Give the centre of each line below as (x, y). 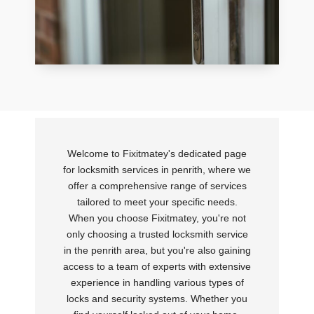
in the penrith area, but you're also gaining (157, 250)
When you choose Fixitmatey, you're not (157, 218)
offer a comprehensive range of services (157, 185)
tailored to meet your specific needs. (157, 202)
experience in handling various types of (157, 282)
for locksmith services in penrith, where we (157, 169)
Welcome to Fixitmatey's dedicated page (157, 153)
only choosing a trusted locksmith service (157, 234)
